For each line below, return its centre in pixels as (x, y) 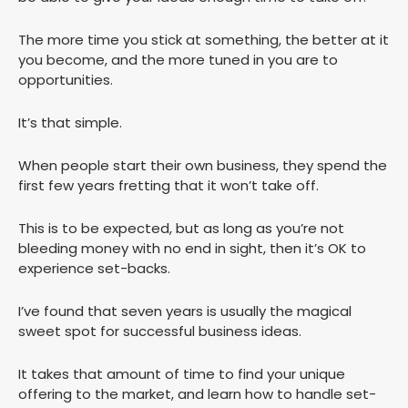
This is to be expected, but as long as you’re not (181, 229)
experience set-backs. (94, 269)
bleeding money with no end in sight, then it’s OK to (192, 249)
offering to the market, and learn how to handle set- (197, 394)
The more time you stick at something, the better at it (204, 40)
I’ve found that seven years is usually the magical (185, 311)
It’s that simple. (70, 123)
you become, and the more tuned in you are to (178, 60)
